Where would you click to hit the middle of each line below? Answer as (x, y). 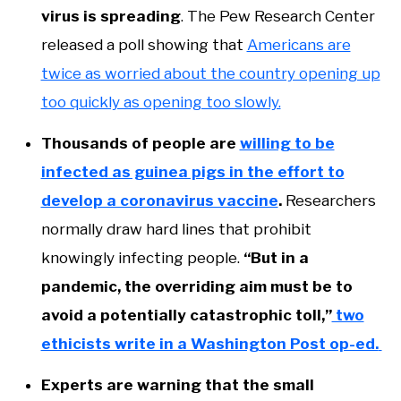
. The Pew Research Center (277, 17)
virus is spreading (111, 17)
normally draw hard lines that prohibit (176, 230)
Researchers (328, 201)
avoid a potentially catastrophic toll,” (186, 316)
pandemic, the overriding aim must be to (196, 287)
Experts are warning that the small (177, 384)
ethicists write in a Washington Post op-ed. (209, 344)
